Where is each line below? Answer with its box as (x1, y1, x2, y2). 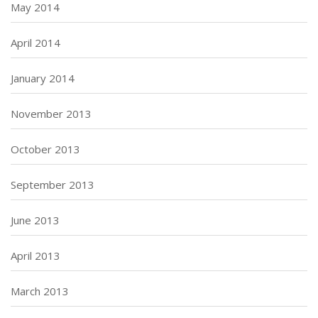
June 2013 (11, 213, 60, 228)
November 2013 (11, 106, 92, 121)
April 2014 (11, 35, 60, 50)
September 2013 (11, 177, 94, 192)
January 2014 (11, 71, 75, 86)
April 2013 (11, 248, 60, 263)
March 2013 (11, 284, 69, 299)
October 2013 (11, 142, 80, 157)
